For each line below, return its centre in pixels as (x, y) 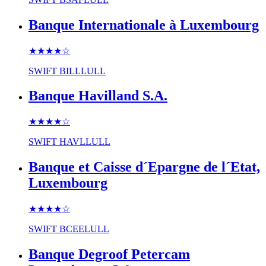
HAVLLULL (85, 142)
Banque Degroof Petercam (109, 254)
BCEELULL (84, 229)
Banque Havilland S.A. (98, 96)
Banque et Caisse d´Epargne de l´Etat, (144, 167)
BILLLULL (83, 71)
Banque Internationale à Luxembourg (144, 25)
